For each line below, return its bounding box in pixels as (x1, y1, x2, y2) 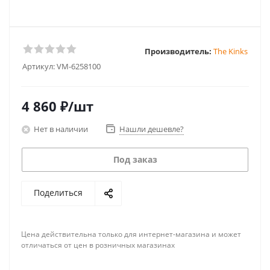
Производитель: (145, 45, 212, 57)
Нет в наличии (34, 123, 88, 134)
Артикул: (22, 61, 55, 72)
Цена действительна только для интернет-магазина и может (21, 229, 241, 239)
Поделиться (34, 187, 83, 198)
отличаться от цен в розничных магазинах (21, 240, 175, 250)
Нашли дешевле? (119, 124, 184, 134)
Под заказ (113, 154, 157, 165)
